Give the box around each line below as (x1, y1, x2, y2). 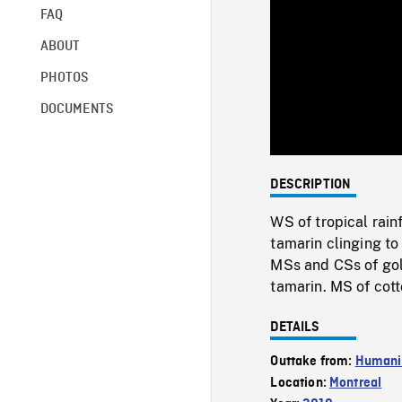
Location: (270, 375, 330, 390)
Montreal (329, 375, 382, 390)
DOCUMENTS (39, 101, 114, 117)
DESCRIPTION (270, 177, 352, 192)
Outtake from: (270, 354, 355, 369)
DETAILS (270, 319, 320, 335)
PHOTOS (39, 70, 89, 85)
